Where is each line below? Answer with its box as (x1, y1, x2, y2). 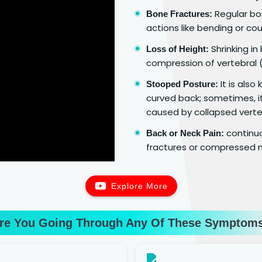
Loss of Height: (146, 43, 209, 54)
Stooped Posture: (146, 78, 218, 89)
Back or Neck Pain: (146, 127, 224, 138)
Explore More (111, 181, 168, 191)
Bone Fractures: (146, 8, 212, 19)
